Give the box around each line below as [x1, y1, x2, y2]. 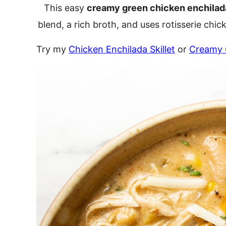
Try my [36, 44, 69, 54]
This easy [44, 3, 87, 13]
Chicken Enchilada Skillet [69, 44, 175, 54]
